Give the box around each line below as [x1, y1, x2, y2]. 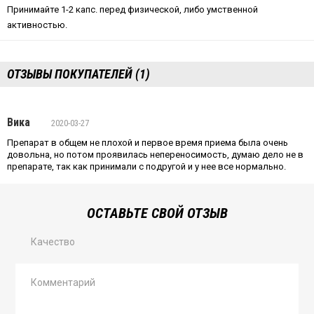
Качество [31, 236, 75, 248]
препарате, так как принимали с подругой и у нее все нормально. [7, 161, 286, 172]
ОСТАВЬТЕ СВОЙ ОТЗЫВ [86, 205, 228, 221]
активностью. [7, 20, 67, 30]
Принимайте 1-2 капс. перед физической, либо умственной [7, 4, 258, 15]
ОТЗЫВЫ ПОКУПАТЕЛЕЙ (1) [7, 67, 150, 81]
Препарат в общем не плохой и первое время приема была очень [7, 137, 288, 148]
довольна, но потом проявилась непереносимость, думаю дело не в [7, 149, 303, 160]
